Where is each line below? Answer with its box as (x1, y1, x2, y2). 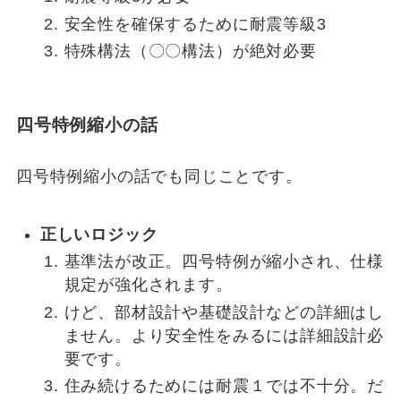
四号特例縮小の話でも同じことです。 (15, 167, 303, 185)
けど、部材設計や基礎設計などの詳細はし (64, 303, 384, 321)
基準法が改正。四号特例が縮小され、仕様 (64, 252, 384, 271)
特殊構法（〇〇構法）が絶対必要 (64, 42, 317, 61)
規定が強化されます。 (64, 276, 233, 294)
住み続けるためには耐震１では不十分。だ (64, 377, 384, 396)
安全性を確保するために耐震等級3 (64, 14, 327, 33)
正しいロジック (39, 225, 158, 243)
